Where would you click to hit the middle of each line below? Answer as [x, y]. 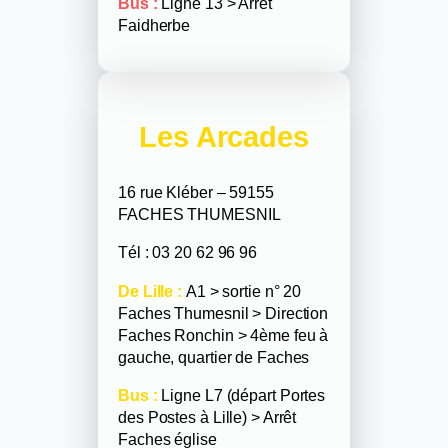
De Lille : [150, 290]
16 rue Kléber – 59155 [196, 192]
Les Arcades [224, 136]
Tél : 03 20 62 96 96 [187, 252]
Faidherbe [154, 24]
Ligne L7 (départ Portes [241, 394]
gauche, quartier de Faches [214, 356]
